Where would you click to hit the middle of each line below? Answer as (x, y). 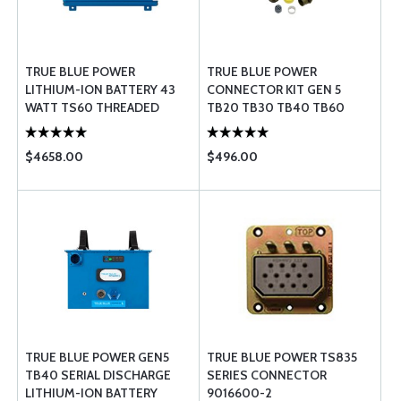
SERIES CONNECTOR (267, 375)
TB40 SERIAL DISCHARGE (98, 375)
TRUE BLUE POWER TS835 (282, 357)
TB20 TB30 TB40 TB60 (276, 107)
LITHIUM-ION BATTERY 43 (100, 90)
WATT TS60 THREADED (92, 107)
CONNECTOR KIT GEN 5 (274, 90)
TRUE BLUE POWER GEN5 (97, 357)
